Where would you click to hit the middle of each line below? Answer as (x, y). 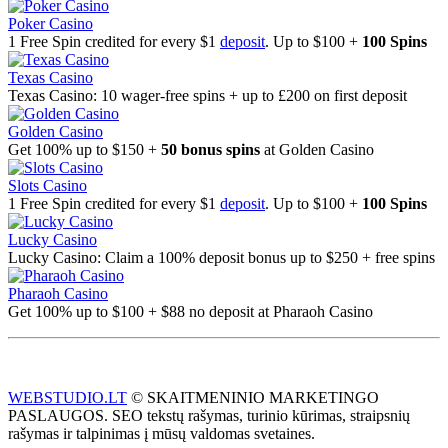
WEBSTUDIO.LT (67, 398)
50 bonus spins (210, 150)
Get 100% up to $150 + (84, 150)
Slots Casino (47, 186)
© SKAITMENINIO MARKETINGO (253, 398)
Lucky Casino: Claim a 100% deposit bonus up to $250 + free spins (221, 258)
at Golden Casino (317, 150)
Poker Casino (50, 24)
